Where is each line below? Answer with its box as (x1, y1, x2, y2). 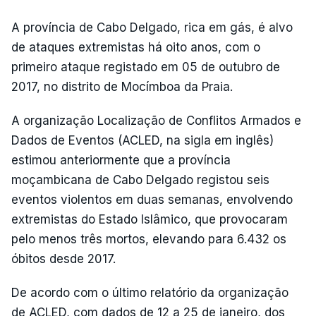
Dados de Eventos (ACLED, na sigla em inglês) (11, 133, 274, 147)
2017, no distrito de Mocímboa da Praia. (11, 80, 233, 94)
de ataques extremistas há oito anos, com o (11, 40, 260, 54)
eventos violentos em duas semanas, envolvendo (11, 193, 293, 207)
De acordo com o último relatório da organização (11, 286, 288, 300)
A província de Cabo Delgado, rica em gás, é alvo (11, 20, 293, 35)
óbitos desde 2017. (11, 252, 116, 266)
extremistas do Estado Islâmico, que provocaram (11, 212, 288, 226)
